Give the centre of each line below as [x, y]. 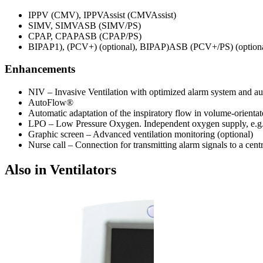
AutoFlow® [51, 102]
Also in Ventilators [60, 169]
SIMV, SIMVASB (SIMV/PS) [85, 25]
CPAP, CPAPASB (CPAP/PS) [85, 36]
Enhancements [40, 69]
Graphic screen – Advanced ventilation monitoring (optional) [141, 134]
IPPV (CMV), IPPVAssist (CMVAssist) [102, 15]
